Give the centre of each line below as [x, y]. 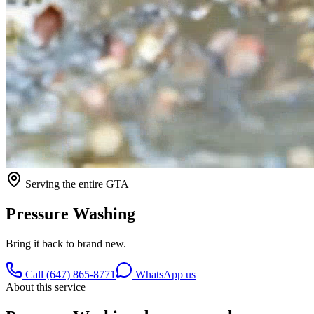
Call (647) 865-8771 [69, 274]
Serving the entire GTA [76, 184]
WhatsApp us [164, 274]
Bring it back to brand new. [66, 243]
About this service [46, 287]
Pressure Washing [70, 213]
